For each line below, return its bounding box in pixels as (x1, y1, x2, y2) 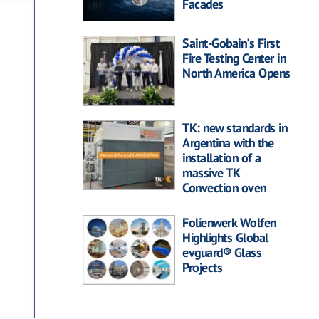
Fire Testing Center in (182, 50, 286, 67)
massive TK (182, 164, 239, 181)
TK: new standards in (182, 119, 287, 136)
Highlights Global (182, 229, 268, 246)
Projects (182, 258, 222, 276)
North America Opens (182, 65, 291, 82)
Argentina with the (182, 134, 273, 151)
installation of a (182, 149, 261, 166)
